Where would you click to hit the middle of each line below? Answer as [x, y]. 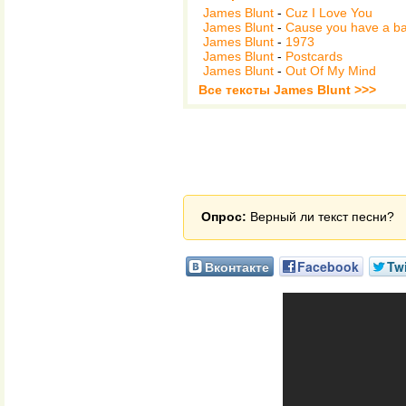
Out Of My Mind [331, 71]
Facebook [328, 266]
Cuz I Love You [329, 13]
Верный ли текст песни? [320, 217]
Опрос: [224, 217]
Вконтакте [237, 266]
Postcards [314, 56]
